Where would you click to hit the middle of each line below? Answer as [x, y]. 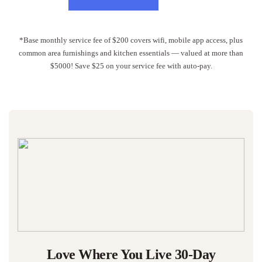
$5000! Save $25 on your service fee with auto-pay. [131, 65]
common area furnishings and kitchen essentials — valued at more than [131, 53]
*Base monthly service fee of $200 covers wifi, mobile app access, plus [131, 40]
